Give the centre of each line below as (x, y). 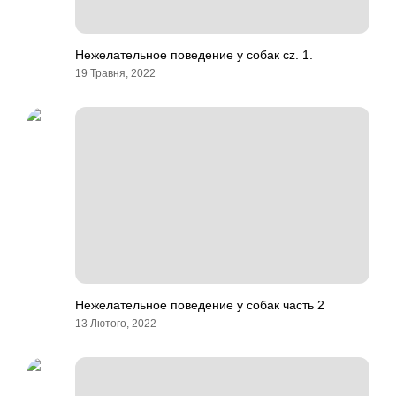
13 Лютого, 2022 (116, 324)
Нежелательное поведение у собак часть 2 (200, 305)
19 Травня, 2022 (115, 73)
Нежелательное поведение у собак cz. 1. (194, 55)
